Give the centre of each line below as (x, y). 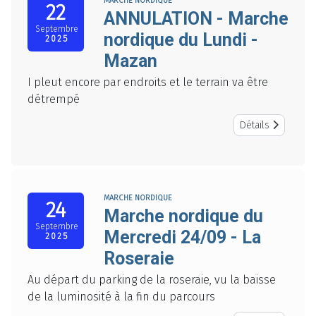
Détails (256, 126)
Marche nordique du (183, 217)
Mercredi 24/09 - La (182, 238)
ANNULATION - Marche (196, 19)
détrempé (54, 99)
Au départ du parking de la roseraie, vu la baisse (152, 280)
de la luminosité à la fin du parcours (121, 297)
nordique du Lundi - (181, 40)
